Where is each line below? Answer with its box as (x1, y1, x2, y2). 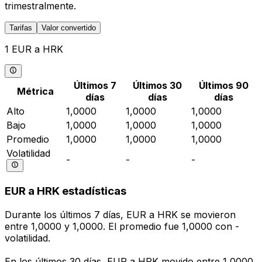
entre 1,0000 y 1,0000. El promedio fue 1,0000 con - (5, 220, 239, 233)
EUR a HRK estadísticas (5, 184, 126, 198)
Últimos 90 (198, 79, 249, 91)
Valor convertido (42, 23, 96, 33)
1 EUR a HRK (5, 43, 63, 56)
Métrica (16, 85, 54, 97)
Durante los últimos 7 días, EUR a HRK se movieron (5, 209, 236, 221)
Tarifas (9, 23, 32, 33)
